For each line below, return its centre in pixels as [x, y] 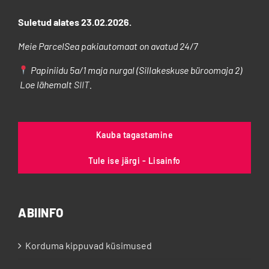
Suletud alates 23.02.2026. [75, 22]
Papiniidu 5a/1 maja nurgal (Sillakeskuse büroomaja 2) [137, 70]
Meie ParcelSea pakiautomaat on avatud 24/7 [109, 46]
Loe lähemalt [46, 85]
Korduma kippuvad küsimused [89, 246]
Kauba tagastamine [134, 135]
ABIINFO [41, 213]
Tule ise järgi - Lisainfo [134, 161]
